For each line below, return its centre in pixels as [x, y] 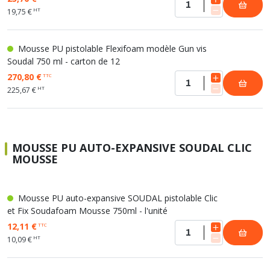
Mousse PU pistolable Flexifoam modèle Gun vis [111, 49]
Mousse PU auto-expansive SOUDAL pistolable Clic [117, 198]
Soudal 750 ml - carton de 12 [64, 61]
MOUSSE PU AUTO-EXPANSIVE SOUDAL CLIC [132, 148]
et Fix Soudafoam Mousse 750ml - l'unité [87, 211]
